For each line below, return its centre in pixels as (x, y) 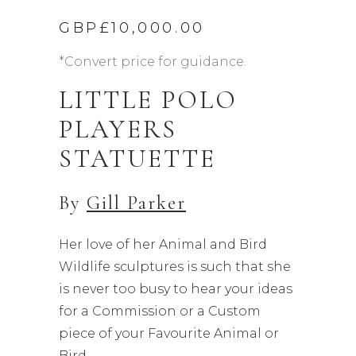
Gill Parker (136, 203)
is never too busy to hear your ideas (176, 289)
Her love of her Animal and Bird (163, 244)
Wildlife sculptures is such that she (175, 267)
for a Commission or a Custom (160, 311)
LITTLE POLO (148, 100)
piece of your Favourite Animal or (169, 333)
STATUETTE (137, 159)
